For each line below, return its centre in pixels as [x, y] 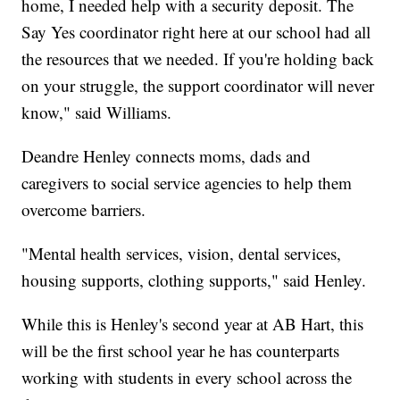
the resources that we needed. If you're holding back [198, 58]
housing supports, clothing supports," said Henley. [194, 279]
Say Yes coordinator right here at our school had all [196, 31]
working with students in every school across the [187, 377]
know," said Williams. [97, 112]
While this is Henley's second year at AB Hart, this [193, 323]
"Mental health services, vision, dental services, [182, 253]
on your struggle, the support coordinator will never [198, 85]
